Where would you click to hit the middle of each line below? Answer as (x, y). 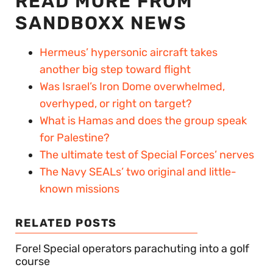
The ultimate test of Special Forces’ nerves (147, 154)
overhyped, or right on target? (116, 103)
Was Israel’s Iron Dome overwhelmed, (132, 86)
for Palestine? (75, 137)
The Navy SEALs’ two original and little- (138, 172)
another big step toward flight (115, 69)
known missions (80, 189)
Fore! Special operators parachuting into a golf (132, 248)
